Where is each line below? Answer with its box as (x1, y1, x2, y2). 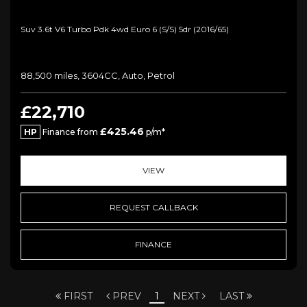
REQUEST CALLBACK (109, 201, 198, 212)
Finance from (40, 126, 100, 137)
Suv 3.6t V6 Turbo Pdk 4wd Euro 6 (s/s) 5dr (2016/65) (21, 23, 229, 34)
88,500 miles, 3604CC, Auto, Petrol (21, 69, 175, 81)
